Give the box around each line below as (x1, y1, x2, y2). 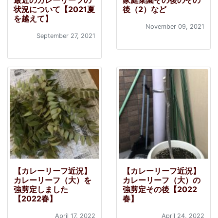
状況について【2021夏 (14, 4, 95, 15)
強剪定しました (14, 184, 68, 195)
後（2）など (123, 4, 166, 15)
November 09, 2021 (145, 23, 204, 31)
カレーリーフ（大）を (14, 175, 91, 185)
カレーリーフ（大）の (123, 175, 200, 185)
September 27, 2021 (36, 32, 95, 40)
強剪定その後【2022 (123, 184, 197, 195)
